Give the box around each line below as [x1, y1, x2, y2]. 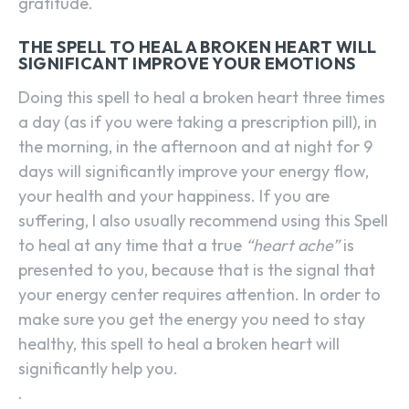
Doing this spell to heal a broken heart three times [18, 86, 385, 108]
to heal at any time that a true [18, 234, 246, 256]
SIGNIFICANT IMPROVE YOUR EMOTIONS [18, 52, 356, 74]
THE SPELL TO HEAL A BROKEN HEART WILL [18, 36, 377, 58]
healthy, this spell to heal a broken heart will [18, 332, 340, 354]
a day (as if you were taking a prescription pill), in [18, 110, 377, 132]
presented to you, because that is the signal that [18, 258, 375, 280]
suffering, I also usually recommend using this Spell [18, 209, 388, 231]
